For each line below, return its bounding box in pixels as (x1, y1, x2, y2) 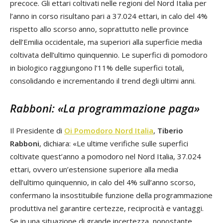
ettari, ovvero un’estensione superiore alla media (10, 164, 178, 175)
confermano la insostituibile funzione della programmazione (10, 190, 213, 201)
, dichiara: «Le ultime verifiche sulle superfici (39, 138, 188, 149)
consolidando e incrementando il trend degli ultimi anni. (10, 76, 196, 86)
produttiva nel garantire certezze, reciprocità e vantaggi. (10, 203, 204, 214)
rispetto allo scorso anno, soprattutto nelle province (10, 24, 189, 34)
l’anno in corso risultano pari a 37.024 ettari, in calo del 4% (10, 11, 208, 21)
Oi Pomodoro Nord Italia (64, 125, 153, 136)
